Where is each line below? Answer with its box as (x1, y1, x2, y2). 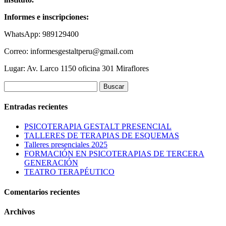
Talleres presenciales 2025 (24, 140, 107, 149)
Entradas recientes (4, 102, 68, 111)
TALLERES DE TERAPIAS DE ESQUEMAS (24, 131, 179, 140)
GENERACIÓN (24, 158, 78, 167)
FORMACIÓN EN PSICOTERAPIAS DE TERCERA (24, 149, 204, 158)
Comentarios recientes (4, 187, 80, 196)
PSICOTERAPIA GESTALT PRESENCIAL (24, 122, 172, 131)
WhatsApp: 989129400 (4, 29, 79, 38)
